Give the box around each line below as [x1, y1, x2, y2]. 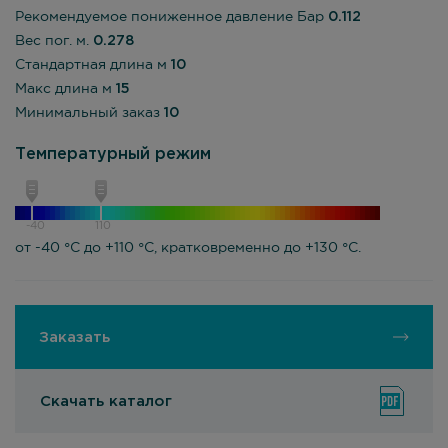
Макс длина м [15, 83, 116, 95]
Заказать [39, 330, 110, 344]
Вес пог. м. [15, 35, 93, 47]
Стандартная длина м [15, 59, 171, 71]
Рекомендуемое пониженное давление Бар [15, 11, 328, 23]
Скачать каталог [40, 394, 172, 408]
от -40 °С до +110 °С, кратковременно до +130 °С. [15, 242, 361, 254]
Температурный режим [15, 147, 211, 162]
